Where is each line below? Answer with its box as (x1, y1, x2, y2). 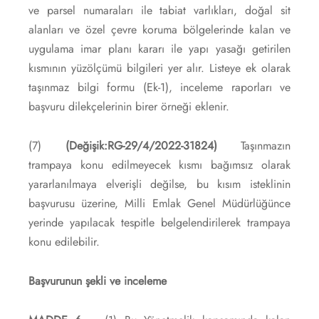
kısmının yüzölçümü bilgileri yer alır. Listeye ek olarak (28, 59, 291, 76)
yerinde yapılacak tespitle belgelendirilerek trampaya (28, 214, 291, 231)
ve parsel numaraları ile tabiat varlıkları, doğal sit (28, 1, 291, 19)
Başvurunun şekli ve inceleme (28, 272, 167, 289)
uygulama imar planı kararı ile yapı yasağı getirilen (28, 40, 291, 57)
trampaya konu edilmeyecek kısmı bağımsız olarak (28, 156, 291, 173)
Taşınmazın (216, 137, 291, 154)
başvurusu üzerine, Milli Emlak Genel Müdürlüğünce (28, 194, 291, 211)
